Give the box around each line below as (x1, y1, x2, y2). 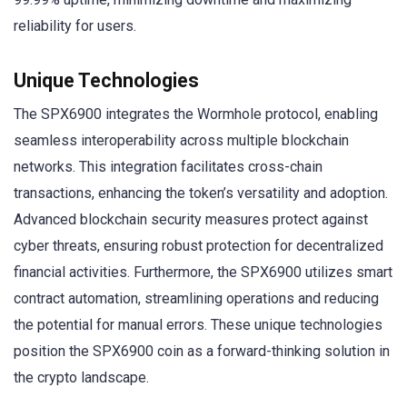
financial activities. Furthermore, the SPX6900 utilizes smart (14, 263, 392, 281)
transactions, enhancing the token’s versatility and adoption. (14, 184, 388, 202)
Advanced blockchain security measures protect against (14, 210, 368, 228)
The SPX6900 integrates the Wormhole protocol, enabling (14, 104, 378, 123)
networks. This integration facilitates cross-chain (14, 157, 323, 175)
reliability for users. (14, 16, 136, 35)
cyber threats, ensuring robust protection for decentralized (14, 236, 383, 254)
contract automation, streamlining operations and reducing (14, 289, 379, 307)
